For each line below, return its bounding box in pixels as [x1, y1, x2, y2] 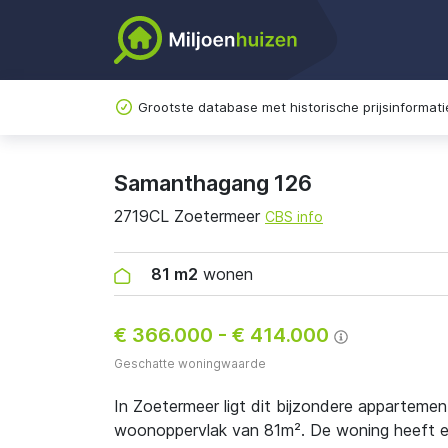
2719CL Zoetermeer [114, 206, 265, 226]
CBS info [265, 208, 323, 225]
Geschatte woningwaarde [114, 356, 266, 371]
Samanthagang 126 [114, 170, 312, 196]
